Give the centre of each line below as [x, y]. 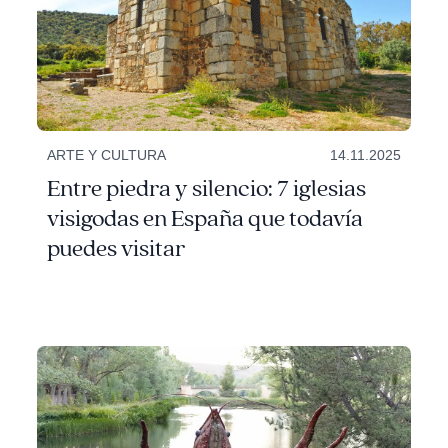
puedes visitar [116, 248]
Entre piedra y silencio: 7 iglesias [207, 188]
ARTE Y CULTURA [107, 154]
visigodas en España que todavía [205, 218]
